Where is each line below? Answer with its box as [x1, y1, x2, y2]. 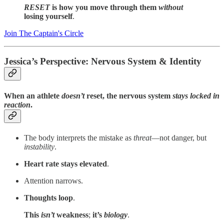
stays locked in [172, 91, 219, 100]
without [158, 2, 183, 11]
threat [133, 133, 151, 142]
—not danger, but [151, 133, 206, 142]
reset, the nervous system [84, 91, 172, 100]
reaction [4, 100, 30, 109]
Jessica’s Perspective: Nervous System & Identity [4, 56, 201, 67]
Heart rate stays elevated [24, 159, 107, 168]
